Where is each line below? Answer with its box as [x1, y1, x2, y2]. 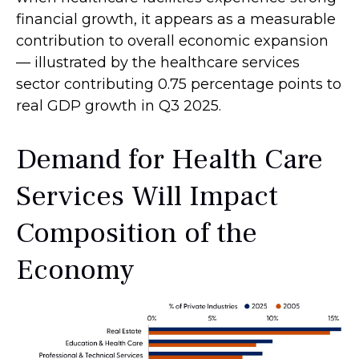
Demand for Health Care [16, 141, 323, 178]
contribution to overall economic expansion [16, 32, 329, 50]
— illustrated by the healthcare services [16, 54, 300, 71]
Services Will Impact [16, 178, 278, 215]
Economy [16, 252, 135, 288]
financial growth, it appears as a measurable [16, 10, 336, 28]
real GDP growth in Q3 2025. [16, 97, 221, 115]
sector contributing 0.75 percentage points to [16, 75, 341, 93]
